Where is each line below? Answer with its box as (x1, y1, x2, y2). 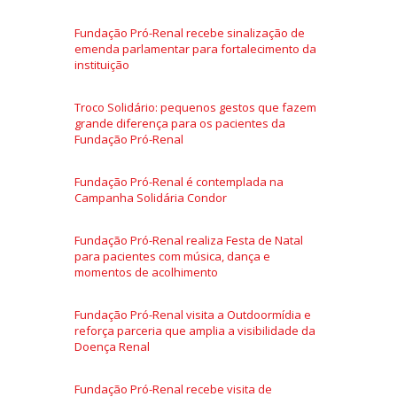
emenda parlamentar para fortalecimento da (74, 40, 316, 57)
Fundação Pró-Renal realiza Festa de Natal (74, 231, 303, 248)
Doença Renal (74, 338, 150, 354)
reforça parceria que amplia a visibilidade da (74, 322, 315, 339)
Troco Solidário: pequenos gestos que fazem (74, 98, 316, 115)
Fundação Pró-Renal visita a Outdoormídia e (74, 306, 311, 323)
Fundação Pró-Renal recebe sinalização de (74, 24, 305, 41)
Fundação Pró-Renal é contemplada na (74, 173, 284, 190)
